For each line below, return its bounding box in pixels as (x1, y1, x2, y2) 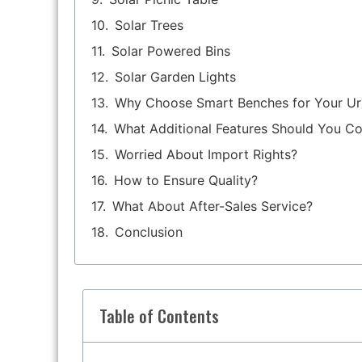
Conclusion (115, 224, 183, 241)
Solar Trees (115, 17, 183, 34)
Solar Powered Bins (112, 43, 230, 60)
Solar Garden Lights (115, 69, 236, 86)
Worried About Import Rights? (115, 146, 297, 163)
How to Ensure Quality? (114, 172, 258, 189)
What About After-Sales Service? (112, 198, 313, 215)
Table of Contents (99, 304, 219, 329)
